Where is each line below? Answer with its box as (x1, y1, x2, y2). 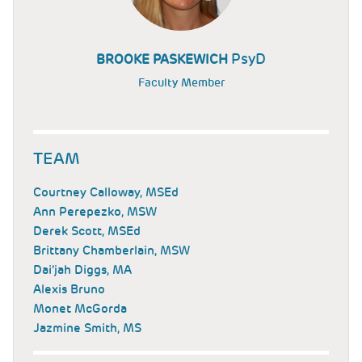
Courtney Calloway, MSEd (33, 184, 179, 201)
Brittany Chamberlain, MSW (33, 242, 190, 259)
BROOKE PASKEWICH (96, 51, 231, 68)
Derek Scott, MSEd (33, 223, 141, 240)
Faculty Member (137, 75, 225, 90)
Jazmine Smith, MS (33, 320, 141, 337)
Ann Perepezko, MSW (33, 204, 157, 221)
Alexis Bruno (33, 281, 105, 298)
